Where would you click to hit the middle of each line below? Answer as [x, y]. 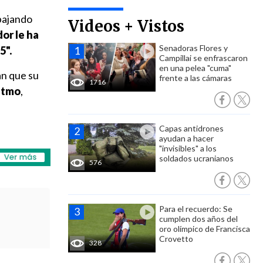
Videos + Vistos [126, 26]
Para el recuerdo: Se [196, 209]
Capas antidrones [191, 128]
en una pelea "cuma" [195, 68]
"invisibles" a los [188, 148]
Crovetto [176, 239]
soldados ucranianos [196, 158]
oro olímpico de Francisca [205, 229]
